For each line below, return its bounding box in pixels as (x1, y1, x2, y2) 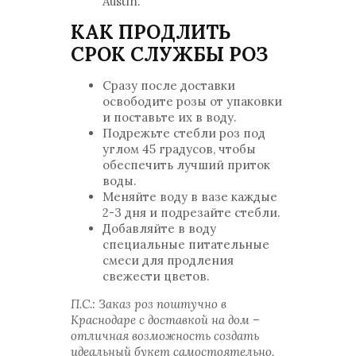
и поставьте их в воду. (103, 110, 237, 125)
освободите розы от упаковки (103, 94, 282, 109)
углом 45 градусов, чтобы (103, 141, 256, 157)
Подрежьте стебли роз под (103, 126, 265, 141)
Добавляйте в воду (103, 221, 216, 236)
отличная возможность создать (71, 328, 259, 343)
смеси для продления (103, 253, 234, 268)
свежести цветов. (103, 269, 210, 284)
